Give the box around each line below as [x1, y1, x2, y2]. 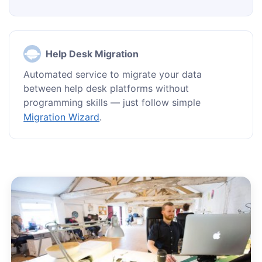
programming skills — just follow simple [23, 96, 201, 109]
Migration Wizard [23, 111, 100, 123]
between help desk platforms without [23, 82, 189, 95]
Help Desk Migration [46, 48, 139, 60]
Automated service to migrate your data [23, 68, 202, 81]
